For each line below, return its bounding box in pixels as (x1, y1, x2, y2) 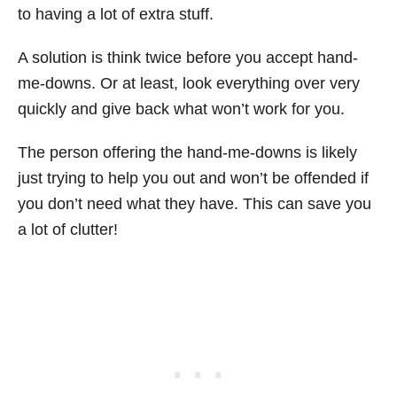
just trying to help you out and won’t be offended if (18, 169, 369, 187)
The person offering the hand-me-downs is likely (18, 144, 357, 161)
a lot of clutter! (18, 221, 118, 238)
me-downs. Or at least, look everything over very (18, 74, 360, 92)
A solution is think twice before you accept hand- (18, 49, 358, 66)
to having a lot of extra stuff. (18, 5, 214, 23)
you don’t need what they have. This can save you (18, 195, 371, 213)
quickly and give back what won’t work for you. (18, 100, 345, 118)
